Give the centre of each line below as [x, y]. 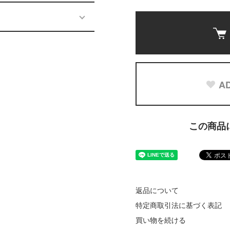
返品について [157, 190]
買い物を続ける [161, 220]
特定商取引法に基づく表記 [179, 205]
